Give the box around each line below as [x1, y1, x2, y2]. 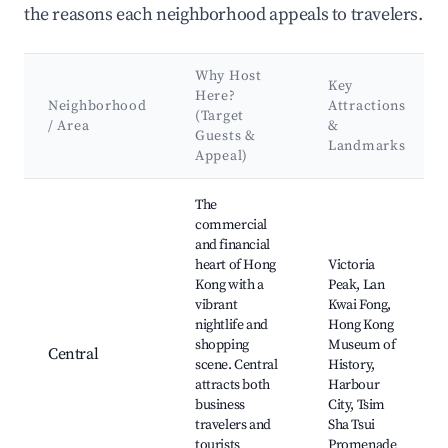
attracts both [195, 376, 270, 395]
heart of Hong [195, 256, 276, 275]
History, [328, 356, 375, 375]
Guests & [195, 127, 256, 146]
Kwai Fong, [328, 296, 391, 315]
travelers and [195, 416, 271, 435]
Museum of [328, 336, 396, 355]
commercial [195, 216, 267, 235]
